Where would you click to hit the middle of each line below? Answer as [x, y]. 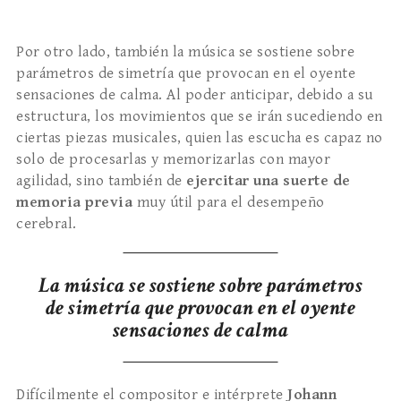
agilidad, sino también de [101, 181]
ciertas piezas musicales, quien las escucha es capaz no [200, 138]
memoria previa [74, 203]
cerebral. [47, 224]
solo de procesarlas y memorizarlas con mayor [173, 160]
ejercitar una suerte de [269, 181]
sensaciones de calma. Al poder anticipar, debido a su [195, 95]
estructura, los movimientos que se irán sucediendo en [200, 117]
